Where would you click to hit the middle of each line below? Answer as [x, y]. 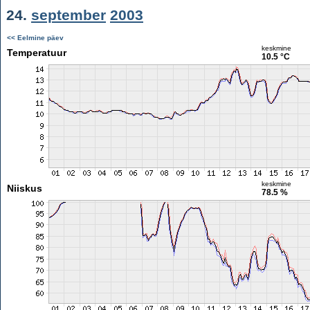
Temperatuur [36, 53]
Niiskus [24, 188]
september [69, 15]
